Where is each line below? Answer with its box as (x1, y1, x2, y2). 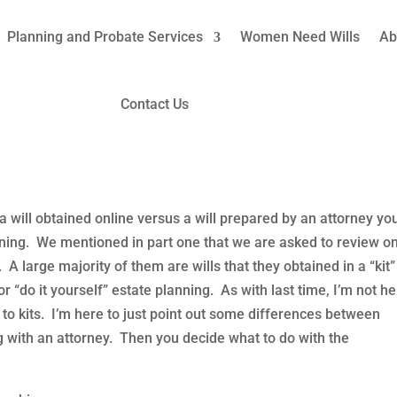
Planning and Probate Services (6, 28, 203, 45)
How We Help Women (28, 118, 149, 132)
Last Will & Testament (153, 118, 277, 132)
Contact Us (120, 96, 189, 113)
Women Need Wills (239, 28, 360, 45)
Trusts (282, 118, 319, 132)
